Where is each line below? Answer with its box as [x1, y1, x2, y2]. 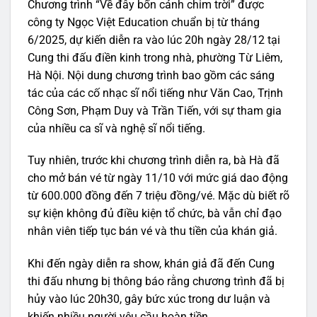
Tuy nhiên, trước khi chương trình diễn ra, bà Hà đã [28, 154, 279, 168]
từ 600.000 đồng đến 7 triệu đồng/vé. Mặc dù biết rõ [28, 189, 289, 203]
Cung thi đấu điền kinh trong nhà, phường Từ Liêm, [28, 50, 282, 64]
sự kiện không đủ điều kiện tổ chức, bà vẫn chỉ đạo [28, 207, 282, 221]
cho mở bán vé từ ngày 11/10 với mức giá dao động [28, 171, 288, 185]
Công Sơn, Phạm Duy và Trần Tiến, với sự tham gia [28, 103, 282, 117]
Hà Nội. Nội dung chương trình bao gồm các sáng [28, 68, 275, 82]
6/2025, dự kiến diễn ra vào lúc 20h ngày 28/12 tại [28, 33, 280, 47]
